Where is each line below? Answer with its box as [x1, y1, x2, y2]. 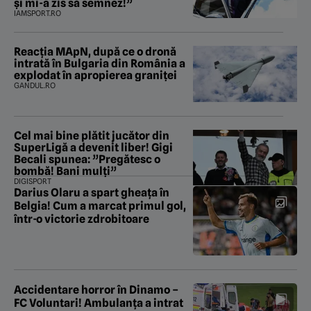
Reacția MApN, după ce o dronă [14, 45, 176, 59]
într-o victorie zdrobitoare [14, 212, 149, 226]
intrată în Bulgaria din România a [14, 57, 185, 71]
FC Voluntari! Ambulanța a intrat [14, 296, 183, 310]
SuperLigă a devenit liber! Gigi [14, 140, 173, 154]
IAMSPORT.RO [14, 8, 61, 19]
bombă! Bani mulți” [14, 164, 117, 178]
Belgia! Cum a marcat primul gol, [14, 199, 186, 212]
